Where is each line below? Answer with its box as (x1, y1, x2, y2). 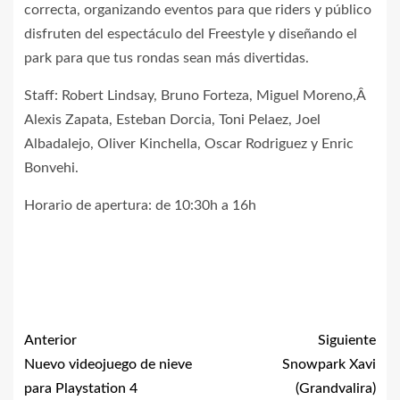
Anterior (24, 332, 77, 347)
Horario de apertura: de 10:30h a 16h (24, 197, 256, 212)
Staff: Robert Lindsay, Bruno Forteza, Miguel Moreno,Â (24, 87, 369, 103)
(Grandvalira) (296, 380, 376, 396)
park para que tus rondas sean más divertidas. (24, 50, 309, 65)
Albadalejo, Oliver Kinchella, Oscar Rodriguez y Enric (24, 136, 354, 151)
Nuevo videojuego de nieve (24, 356, 192, 371)
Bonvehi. (24, 160, 79, 175)
